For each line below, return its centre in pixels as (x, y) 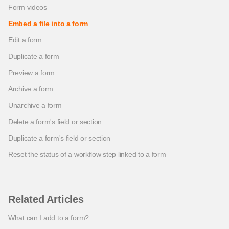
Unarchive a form (35, 105)
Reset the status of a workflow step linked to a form (87, 154)
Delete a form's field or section (55, 122)
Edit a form (25, 40)
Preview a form (32, 73)
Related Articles (46, 199)
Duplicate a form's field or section (60, 138)
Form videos (28, 7)
